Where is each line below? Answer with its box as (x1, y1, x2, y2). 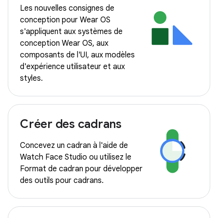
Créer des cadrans (20, 117, 122, 132)
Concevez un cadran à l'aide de (20, 141, 128, 151)
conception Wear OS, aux (20, 38, 109, 49)
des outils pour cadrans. (20, 176, 104, 186)
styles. (20, 73, 43, 84)
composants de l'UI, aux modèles (20, 50, 135, 60)
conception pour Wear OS (20, 15, 110, 25)
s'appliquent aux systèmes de (20, 27, 123, 37)
